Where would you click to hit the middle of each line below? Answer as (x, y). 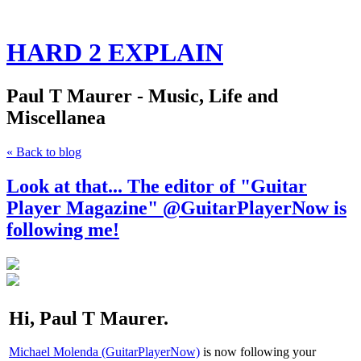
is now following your (258, 352)
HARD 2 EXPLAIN (115, 53)
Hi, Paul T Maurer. (89, 318)
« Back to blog (44, 151)
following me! (63, 229)
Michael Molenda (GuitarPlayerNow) (104, 352)
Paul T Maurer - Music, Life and (142, 95)
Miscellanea (56, 117)
